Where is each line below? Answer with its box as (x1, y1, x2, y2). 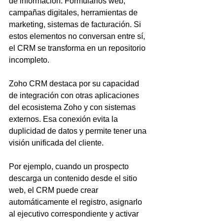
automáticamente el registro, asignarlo (9, 198, 144, 206)
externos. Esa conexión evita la (9, 115, 120, 123)
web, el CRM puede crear (9, 186, 100, 194)
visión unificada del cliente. (9, 139, 104, 147)
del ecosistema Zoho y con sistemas (9, 103, 138, 111)
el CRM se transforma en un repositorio (9, 44, 147, 52)
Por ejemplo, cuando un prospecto (9, 162, 131, 171)
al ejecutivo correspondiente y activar (9, 210, 141, 218)
